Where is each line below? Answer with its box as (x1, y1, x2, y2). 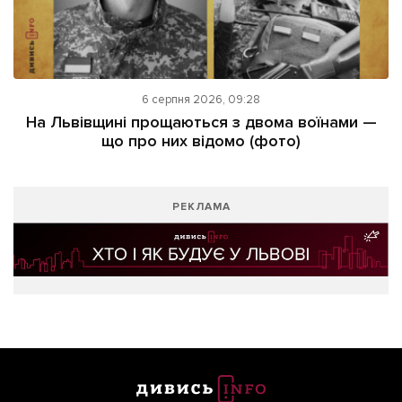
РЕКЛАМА (171, 200, 231, 214)
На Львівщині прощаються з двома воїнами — (25, 112, 377, 133)
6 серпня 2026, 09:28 (142, 92, 260, 108)
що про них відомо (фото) (101, 131, 301, 152)
